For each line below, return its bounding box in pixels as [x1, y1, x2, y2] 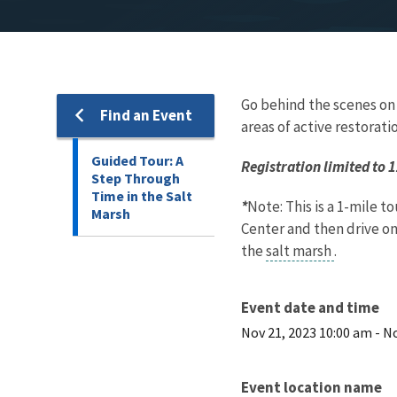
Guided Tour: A [91, 151, 183, 169]
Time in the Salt [91, 186, 192, 205]
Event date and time [241, 297, 379, 317]
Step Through [91, 168, 180, 187]
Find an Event [100, 105, 192, 125]
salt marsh [266, 240, 334, 261]
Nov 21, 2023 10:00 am [241, 323, 372, 341]
